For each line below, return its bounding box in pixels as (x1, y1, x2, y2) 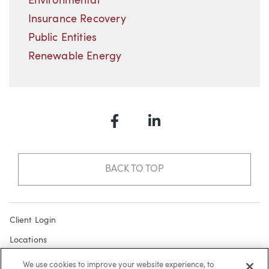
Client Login (9, 216, 56, 225)
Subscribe (9, 255, 49, 264)
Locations (9, 235, 47, 244)
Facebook (113, 120, 175, 134)
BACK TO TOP (105, 164, 164, 174)
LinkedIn (153, 120, 205, 134)
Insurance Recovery (28, 14, 126, 25)
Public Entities (28, 32, 97, 44)
